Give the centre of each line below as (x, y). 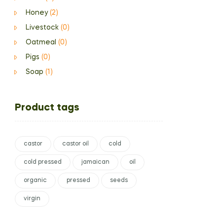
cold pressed (43, 162)
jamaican (95, 162)
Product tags (47, 108)
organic (35, 181)
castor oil (75, 144)
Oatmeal (41, 42)
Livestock (42, 28)
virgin (32, 199)
